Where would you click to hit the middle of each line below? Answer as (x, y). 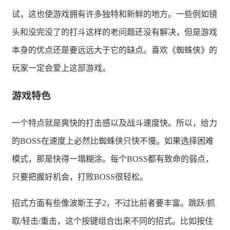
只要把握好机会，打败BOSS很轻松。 (80, 177)
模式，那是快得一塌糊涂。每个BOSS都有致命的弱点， (113, 159)
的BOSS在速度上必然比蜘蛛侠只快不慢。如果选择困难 (113, 141)
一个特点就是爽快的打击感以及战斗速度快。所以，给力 (114, 123)
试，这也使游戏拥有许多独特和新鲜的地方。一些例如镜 (114, 14)
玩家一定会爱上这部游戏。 (61, 68)
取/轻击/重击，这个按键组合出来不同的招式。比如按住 (112, 221)
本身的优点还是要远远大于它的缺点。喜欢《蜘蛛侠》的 (114, 50)
